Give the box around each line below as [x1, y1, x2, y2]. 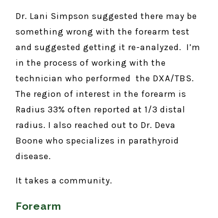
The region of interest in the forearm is [16, 88, 186, 99]
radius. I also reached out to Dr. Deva [16, 119, 176, 130]
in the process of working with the [16, 57, 166, 68]
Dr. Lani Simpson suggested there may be [16, 10, 197, 21]
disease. [16, 150, 51, 162]
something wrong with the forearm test [16, 26, 190, 37]
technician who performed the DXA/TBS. [16, 73, 197, 84]
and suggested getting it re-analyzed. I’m [16, 41, 200, 53]
